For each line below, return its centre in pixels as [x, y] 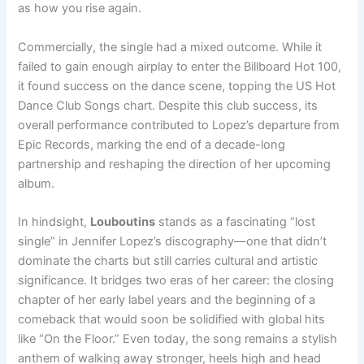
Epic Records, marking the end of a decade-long [152, 144]
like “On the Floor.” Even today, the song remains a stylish [178, 339]
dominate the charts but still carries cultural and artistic [168, 261]
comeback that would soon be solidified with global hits [172, 320]
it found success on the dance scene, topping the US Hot [177, 86]
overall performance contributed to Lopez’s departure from [179, 125]
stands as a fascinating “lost [236, 222]
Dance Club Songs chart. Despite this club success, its [168, 105]
